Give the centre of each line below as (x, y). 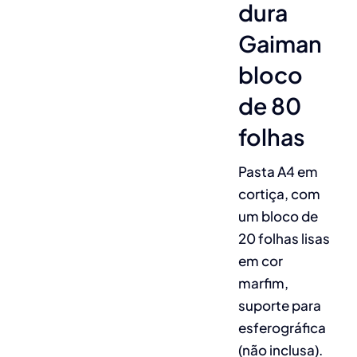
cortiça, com (279, 194)
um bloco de (278, 216)
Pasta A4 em (278, 172)
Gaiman (280, 43)
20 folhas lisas (284, 239)
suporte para (279, 306)
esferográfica (282, 328)
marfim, (263, 283)
